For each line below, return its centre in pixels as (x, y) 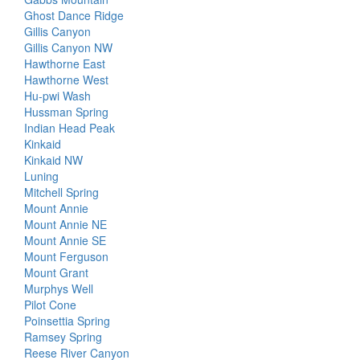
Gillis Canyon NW (68, 47)
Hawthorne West (66, 80)
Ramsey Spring (63, 337)
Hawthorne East (65, 63)
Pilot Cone (50, 305)
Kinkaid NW (53, 160)
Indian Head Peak (70, 128)
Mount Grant (56, 272)
